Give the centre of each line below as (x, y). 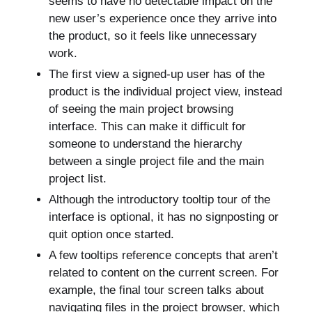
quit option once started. (111, 234)
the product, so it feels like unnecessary (153, 36)
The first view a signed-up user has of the (157, 74)
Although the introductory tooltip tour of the (159, 199)
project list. (78, 178)
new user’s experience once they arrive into (163, 18)
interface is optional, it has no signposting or (164, 217)
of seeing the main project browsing (141, 109)
